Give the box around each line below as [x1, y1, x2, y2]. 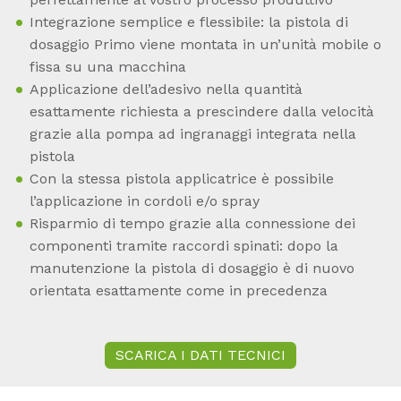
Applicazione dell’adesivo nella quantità [30, 81, 303, 98]
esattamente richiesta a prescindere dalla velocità [30, 103, 374, 121]
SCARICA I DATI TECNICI [115, 346, 286, 364]
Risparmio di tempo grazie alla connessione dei [30, 215, 355, 233]
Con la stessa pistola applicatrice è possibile [30, 170, 334, 188]
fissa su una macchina [30, 58, 186, 76]
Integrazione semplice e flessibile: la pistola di [30, 13, 348, 31]
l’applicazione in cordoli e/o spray [30, 192, 260, 210]
